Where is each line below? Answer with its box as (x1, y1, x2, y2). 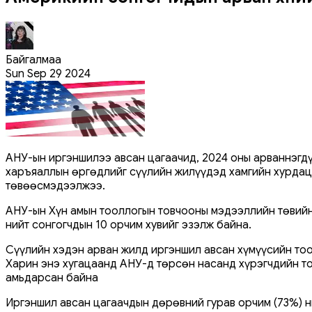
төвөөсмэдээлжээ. (6, 178, 105, 193)
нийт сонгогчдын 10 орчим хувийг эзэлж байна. (6, 217, 251, 232)
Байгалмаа (6, 52, 61, 67)
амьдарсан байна (6, 270, 98, 285)
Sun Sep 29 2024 (6, 66, 91, 81)
